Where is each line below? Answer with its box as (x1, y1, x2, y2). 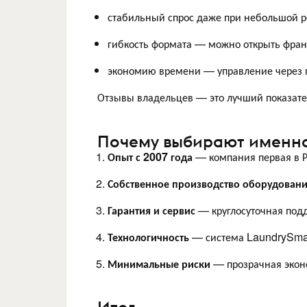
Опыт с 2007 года (108, 148, 193, 164)
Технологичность (108, 228, 189, 245)
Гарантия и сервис (108, 201, 195, 218)
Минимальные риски (108, 255, 210, 271)
